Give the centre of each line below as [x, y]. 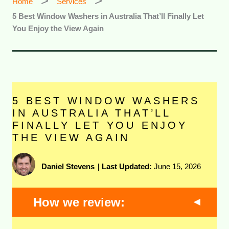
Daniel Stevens [68, 166]
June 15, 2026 [177, 166]
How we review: [79, 202]
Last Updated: [127, 166]
